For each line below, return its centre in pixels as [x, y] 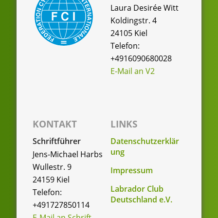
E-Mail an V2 [132, 71]
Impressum [131, 170]
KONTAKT [54, 124]
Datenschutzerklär [145, 141]
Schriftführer [56, 141]
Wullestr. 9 [52, 167]
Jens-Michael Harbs [67, 154]
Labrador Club [137, 189]
